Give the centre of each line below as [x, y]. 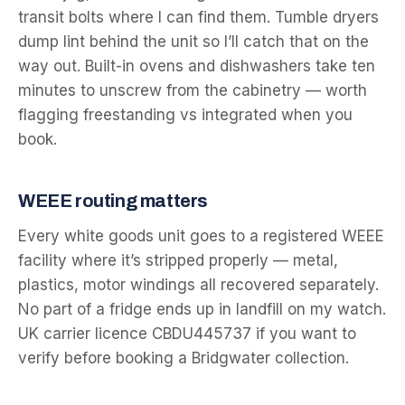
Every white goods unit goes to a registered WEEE [201, 236]
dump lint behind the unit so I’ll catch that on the [193, 42]
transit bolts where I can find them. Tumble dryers [198, 17]
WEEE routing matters [113, 201]
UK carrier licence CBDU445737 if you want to [187, 334]
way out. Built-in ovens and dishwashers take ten [197, 66]
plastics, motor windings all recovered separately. [198, 285]
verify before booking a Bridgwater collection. [184, 358]
